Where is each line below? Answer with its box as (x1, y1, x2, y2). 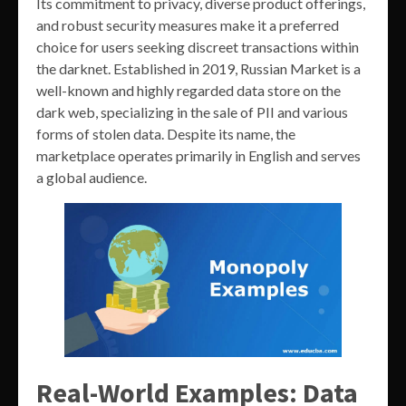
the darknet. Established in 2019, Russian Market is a (36, 59, 361, 77)
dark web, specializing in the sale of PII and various (36, 102, 348, 121)
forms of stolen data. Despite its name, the (36, 124, 295, 142)
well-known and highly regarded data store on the (36, 81, 341, 99)
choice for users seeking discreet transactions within (36, 37, 359, 55)
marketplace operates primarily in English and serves (36, 146, 361, 164)
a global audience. (36, 168, 147, 186)
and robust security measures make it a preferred (36, 15, 339, 34)
